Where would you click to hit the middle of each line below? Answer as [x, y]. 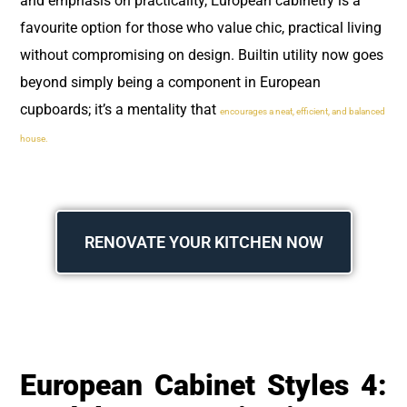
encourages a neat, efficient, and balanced [303, 112]
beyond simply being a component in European [170, 83]
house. [34, 139]
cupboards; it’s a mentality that [120, 110]
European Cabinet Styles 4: [203, 386]
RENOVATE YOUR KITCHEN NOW [203, 242]
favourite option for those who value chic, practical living [201, 28]
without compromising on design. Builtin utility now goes [202, 55]
